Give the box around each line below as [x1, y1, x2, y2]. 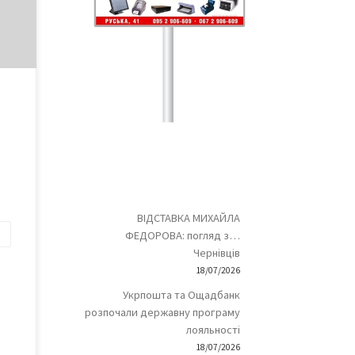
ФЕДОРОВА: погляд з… [124, 228, 240, 243]
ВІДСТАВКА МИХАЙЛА [136, 211, 240, 226]
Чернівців [193, 246, 240, 261]
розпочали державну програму [84, 305, 240, 320]
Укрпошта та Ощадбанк [122, 288, 240, 303]
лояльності [185, 323, 240, 338]
